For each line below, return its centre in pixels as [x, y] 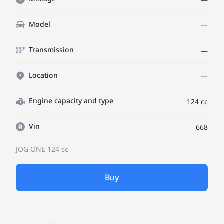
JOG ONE [32, 149]
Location [43, 75]
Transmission [51, 50]
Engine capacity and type [71, 101]
